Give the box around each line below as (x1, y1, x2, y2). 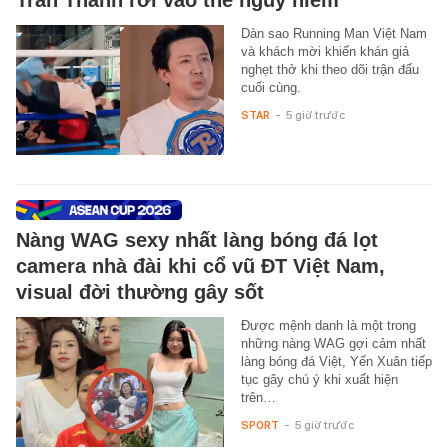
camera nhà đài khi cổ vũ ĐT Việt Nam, (16, 254, 385, 277)
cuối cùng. (240, 79, 301, 95)
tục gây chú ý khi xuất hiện (240, 371, 398, 387)
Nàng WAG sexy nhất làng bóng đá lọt (16, 228, 378, 251)
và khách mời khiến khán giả (240, 43, 409, 59)
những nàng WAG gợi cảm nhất (240, 335, 426, 351)
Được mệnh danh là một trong (240, 317, 416, 333)
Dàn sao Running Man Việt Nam (240, 25, 427, 41)
